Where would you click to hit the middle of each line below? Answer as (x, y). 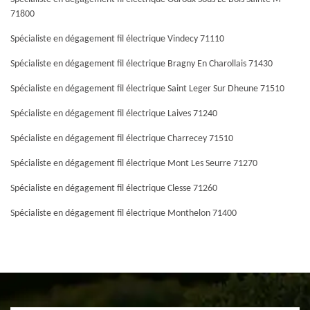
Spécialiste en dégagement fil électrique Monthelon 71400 (124, 213)
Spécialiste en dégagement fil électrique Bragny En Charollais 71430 (142, 64)
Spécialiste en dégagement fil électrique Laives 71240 (114, 114)
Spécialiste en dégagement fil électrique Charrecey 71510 (122, 139)
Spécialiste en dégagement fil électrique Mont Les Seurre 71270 (134, 164)
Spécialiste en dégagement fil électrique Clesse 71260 (114, 189)
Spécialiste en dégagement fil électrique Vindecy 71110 (117, 39)
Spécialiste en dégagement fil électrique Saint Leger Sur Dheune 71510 (147, 89)
